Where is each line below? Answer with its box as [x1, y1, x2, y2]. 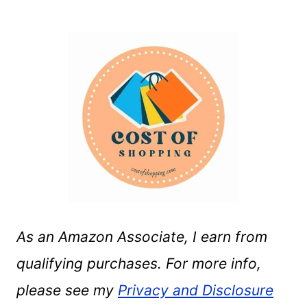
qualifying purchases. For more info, [16, 255, 261, 273]
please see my [16, 282, 118, 299]
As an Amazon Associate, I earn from [16, 228, 267, 246]
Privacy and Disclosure [118, 282, 273, 299]
